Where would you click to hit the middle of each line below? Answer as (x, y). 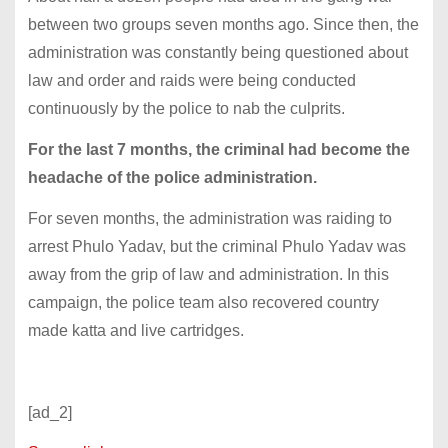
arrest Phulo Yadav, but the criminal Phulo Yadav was (216, 247)
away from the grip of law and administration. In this (208, 275)
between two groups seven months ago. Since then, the (223, 25)
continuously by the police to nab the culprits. (186, 109)
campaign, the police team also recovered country (203, 303)
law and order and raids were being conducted (191, 81)
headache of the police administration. (172, 178)
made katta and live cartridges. (135, 331)
